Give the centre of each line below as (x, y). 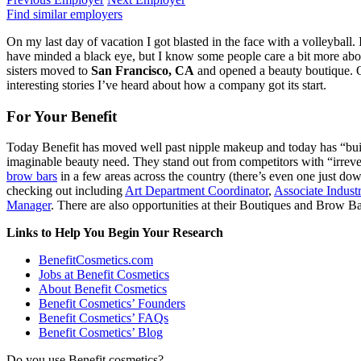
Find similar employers (64, 14)
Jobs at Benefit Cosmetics (104, 275)
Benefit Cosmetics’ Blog (101, 333)
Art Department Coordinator (197, 191)
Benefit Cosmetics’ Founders (112, 304)
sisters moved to (49, 70)
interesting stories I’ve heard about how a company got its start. (166, 85)
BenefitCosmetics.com (96, 260)
